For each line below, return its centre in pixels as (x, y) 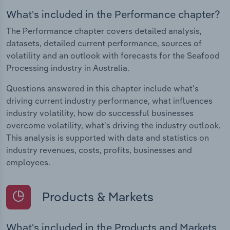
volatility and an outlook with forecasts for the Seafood (113, 55)
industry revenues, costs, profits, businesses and (99, 150)
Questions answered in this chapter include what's (102, 88)
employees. (28, 162)
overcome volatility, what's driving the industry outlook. (113, 125)
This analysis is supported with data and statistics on (108, 137)
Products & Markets (96, 196)
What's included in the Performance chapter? (113, 14)
